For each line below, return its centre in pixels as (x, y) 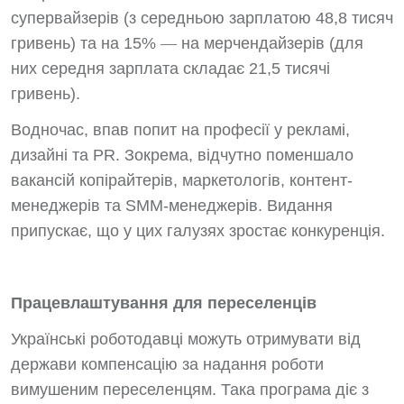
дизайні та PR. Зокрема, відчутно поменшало (182, 155)
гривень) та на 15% (86, 43)
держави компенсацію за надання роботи (167, 364)
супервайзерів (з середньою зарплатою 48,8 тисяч (202, 18)
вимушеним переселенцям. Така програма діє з (190, 390)
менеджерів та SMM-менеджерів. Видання (172, 206)
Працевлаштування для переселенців (164, 303)
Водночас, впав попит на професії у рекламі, (180, 130)
